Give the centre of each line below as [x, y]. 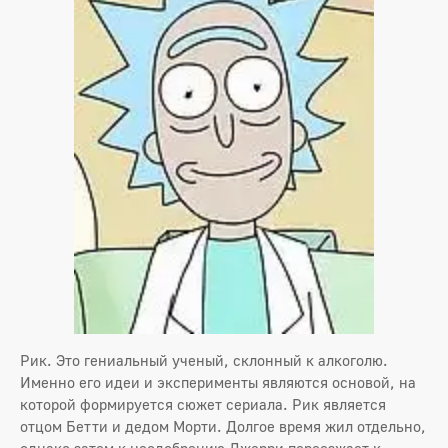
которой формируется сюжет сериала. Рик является [203, 403]
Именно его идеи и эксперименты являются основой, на [218, 381]
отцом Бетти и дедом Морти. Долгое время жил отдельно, [223, 425]
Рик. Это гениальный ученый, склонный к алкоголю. [204, 359]
